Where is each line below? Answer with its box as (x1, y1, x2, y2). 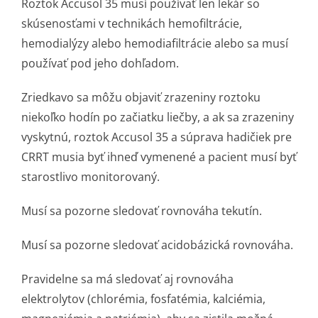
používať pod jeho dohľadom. (21, 55, 179, 71)
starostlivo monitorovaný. (21, 169, 160, 185)
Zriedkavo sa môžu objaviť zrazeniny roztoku (21, 89, 261, 105)
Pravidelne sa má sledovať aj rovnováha (21, 271, 234, 287)
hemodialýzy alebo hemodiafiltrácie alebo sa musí (21, 35, 288, 51)
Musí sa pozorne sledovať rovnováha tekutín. (21, 203, 262, 219)
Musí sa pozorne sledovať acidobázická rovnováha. (21, 237, 293, 253)
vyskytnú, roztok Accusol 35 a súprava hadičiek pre (21, 129, 292, 145)
